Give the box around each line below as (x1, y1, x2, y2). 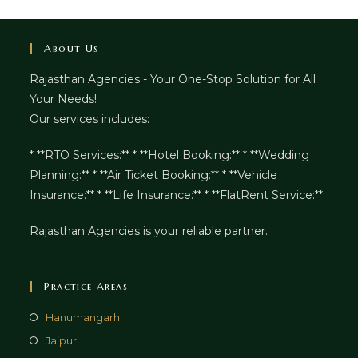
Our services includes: (30, 111, 150, 126)
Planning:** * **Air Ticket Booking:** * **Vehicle (30, 167, 278, 182)
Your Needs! (30, 91, 97, 106)
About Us (44, 41, 99, 55)
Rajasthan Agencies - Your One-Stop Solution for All (30, 71, 316, 86)
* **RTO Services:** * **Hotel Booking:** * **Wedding (30, 147, 310, 162)
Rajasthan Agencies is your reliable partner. (30, 223, 268, 238)
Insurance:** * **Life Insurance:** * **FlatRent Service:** (30, 187, 324, 202)
